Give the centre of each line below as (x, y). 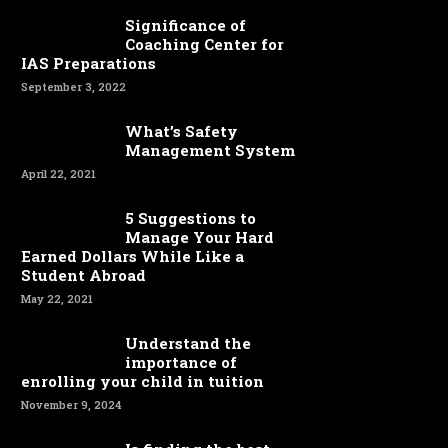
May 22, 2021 (57, 298)
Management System (210, 150)
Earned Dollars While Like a (132, 256)
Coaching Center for (204, 44)
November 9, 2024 (71, 404)
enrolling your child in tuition (142, 381)
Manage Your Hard (199, 237)
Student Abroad (83, 275)
